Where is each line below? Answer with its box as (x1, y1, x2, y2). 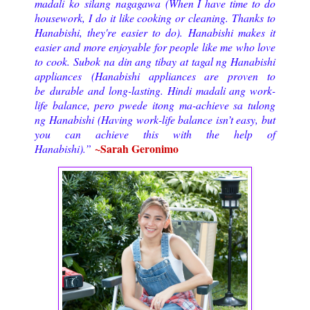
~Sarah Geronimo (95, 140, 179, 156)
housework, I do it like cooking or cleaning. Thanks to (35, 10, 275, 25)
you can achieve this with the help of (35, 126, 275, 141)
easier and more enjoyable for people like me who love (35, 39, 275, 54)
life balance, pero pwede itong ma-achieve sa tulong (35, 97, 275, 112)
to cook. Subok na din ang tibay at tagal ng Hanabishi (35, 53, 275, 69)
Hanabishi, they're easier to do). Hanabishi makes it (35, 24, 275, 39)
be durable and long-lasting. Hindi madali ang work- (35, 82, 275, 98)
